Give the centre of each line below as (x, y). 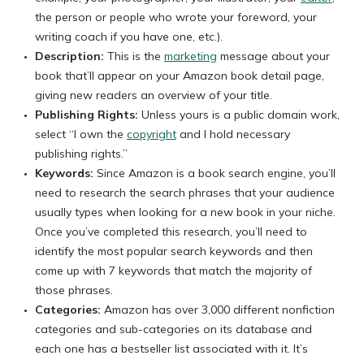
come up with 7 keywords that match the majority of (173, 270)
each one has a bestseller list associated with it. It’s (171, 348)
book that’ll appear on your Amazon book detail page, (180, 75)
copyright (152, 134)
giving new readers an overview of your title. (154, 95)
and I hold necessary (233, 134)
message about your (273, 56)
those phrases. (74, 290)
